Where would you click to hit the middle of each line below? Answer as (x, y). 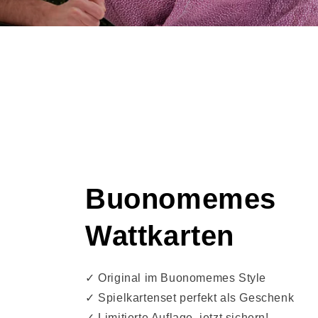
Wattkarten (160, 235)
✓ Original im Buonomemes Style (176, 278)
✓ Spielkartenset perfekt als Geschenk (190, 297)
